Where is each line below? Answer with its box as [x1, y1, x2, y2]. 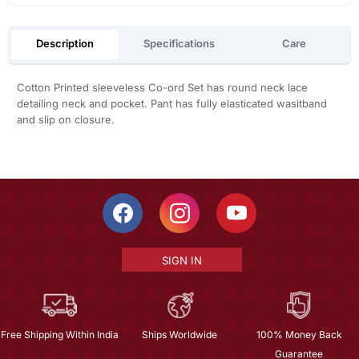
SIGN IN [161, 253, 202, 267]
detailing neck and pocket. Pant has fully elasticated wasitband [16, 96, 327, 110]
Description [35, 37, 94, 50]
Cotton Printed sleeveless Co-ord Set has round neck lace [16, 80, 308, 94]
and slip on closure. [16, 112, 115, 126]
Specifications [143, 37, 216, 50]
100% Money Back [256, 328, 342, 341]
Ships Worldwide [141, 328, 217, 341]
